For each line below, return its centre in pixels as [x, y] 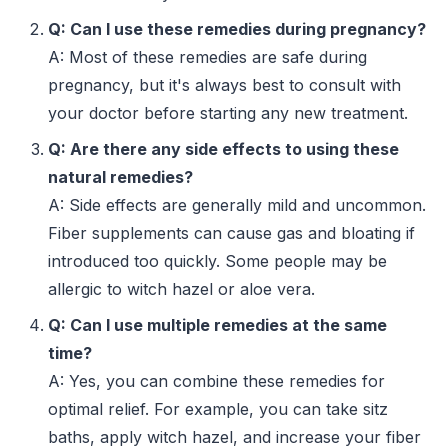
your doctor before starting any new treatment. [228, 113]
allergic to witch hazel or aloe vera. [181, 289]
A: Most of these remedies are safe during [207, 57]
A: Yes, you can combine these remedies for [216, 381]
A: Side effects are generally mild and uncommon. [237, 205]
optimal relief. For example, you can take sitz [218, 409]
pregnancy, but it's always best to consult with [224, 85]
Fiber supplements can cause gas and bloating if [231, 233]
